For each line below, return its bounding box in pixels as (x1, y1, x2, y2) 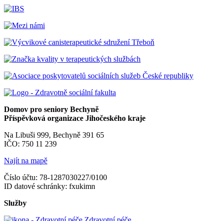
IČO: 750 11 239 (4, 140, 57, 148)
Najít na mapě (4, 156, 47, 165)
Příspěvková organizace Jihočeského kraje (4, 114, 146, 123)
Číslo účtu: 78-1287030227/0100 (4, 173, 107, 182)
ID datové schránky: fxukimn (4, 182, 95, 191)
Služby (4, 199, 27, 208)
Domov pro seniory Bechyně (4, 105, 99, 114)
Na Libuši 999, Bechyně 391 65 (4, 131, 104, 140)
